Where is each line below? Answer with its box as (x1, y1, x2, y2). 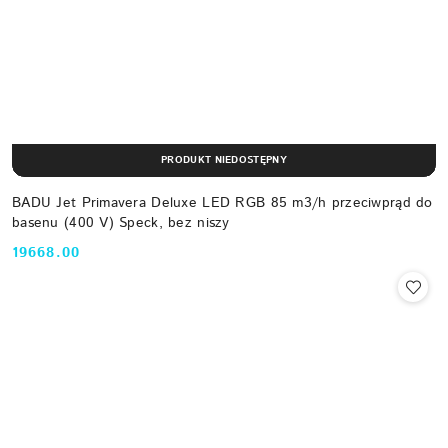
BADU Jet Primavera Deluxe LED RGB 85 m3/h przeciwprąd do (12, 192, 433, 213)
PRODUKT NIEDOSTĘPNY (161, 153, 287, 168)
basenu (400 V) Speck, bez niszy (12, 212, 230, 233)
